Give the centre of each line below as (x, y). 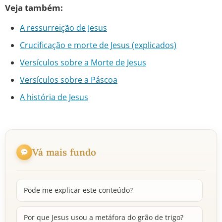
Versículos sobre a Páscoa (69, 80)
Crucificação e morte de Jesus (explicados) (98, 45)
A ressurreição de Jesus (63, 28)
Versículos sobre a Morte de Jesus (83, 62)
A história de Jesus (54, 97)
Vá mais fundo (64, 152)
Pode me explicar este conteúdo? (78, 190)
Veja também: (34, 8)
